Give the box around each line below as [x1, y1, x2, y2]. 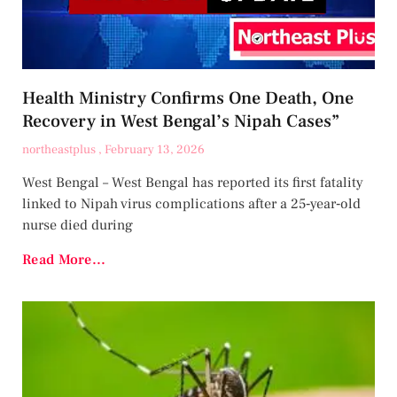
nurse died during [22, 215, 133, 234]
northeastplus [22, 141, 98, 158]
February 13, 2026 [105, 141, 205, 158]
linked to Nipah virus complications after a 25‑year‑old [22, 194, 361, 213]
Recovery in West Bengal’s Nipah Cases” [22, 109, 339, 133]
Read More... [22, 250, 106, 269]
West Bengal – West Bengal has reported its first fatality [22, 173, 363, 191]
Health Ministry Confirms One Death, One [22, 86, 354, 110]
